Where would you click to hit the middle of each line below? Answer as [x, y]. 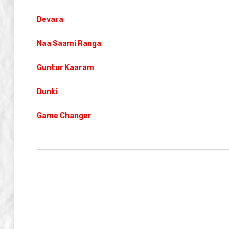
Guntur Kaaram [65, 67]
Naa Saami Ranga [69, 43]
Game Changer [64, 116]
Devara [50, 19]
